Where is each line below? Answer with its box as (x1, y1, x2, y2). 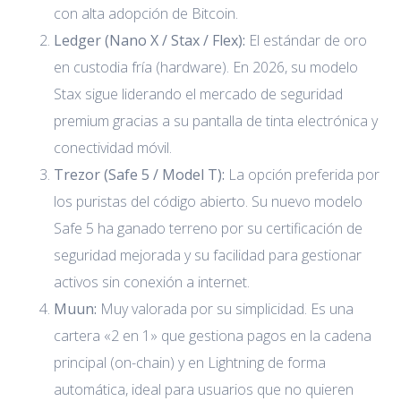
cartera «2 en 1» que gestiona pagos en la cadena (54, 325, 371, 346)
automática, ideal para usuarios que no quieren (54, 379, 354, 399)
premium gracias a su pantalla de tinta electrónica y (54, 110, 378, 131)
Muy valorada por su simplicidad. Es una (97, 298, 354, 319)
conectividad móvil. (54, 137, 172, 158)
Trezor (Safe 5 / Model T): (54, 164, 225, 184)
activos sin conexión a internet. (54, 271, 250, 292)
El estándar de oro (245, 30, 367, 50)
